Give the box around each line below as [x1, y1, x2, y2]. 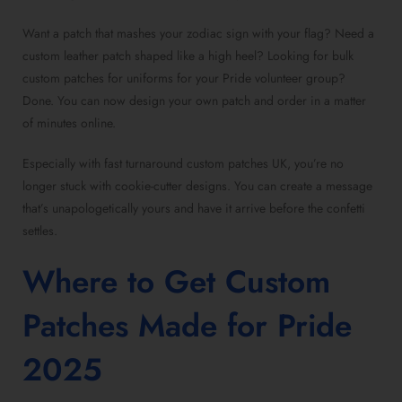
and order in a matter [250, 92, 366, 110]
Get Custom [164, 259, 330, 305]
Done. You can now [22, 92, 129, 110]
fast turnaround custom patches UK [104, 154, 287, 173]
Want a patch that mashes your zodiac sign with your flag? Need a [22, 24, 374, 43]
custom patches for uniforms [22, 69, 173, 88]
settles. [22, 222, 57, 240]
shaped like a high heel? [131, 47, 267, 66]
